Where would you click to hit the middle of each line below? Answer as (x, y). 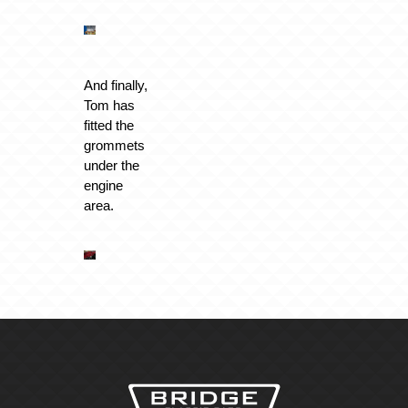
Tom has (109, 106)
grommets (114, 146)
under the (111, 166)
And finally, (115, 86)
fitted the (108, 126)
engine (103, 186)
